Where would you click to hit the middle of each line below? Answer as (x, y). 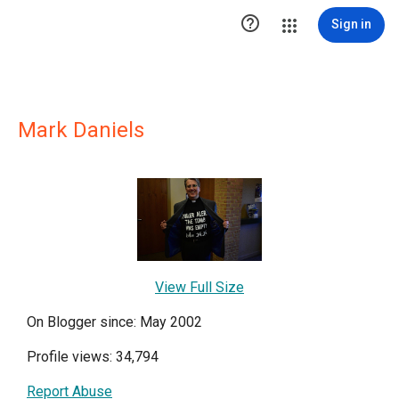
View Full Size (199, 287)
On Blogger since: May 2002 (114, 322)
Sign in (351, 24)
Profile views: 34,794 (93, 356)
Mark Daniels (81, 130)
